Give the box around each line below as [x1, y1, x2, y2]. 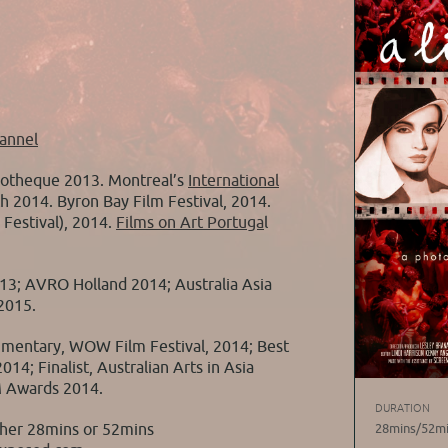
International [188, 171, 279, 190]
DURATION [374, 401, 430, 414]
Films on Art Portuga [116, 213, 264, 232]
